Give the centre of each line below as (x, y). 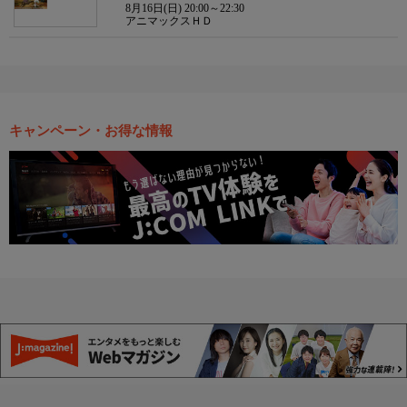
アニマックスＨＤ (169, 21)
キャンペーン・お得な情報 (91, 131)
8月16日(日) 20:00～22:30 (185, 9)
